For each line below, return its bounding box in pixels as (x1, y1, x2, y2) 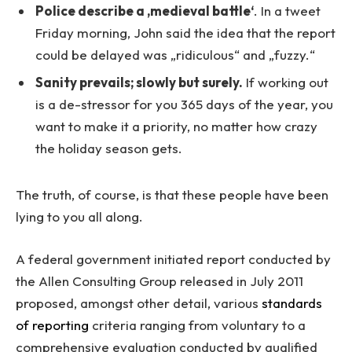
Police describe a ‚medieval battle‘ (35, 2, 254, 19)
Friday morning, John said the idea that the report (35, 24, 335, 41)
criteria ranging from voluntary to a (89, 316, 306, 333)
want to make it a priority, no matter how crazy (35, 118, 317, 135)
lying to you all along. (16, 207, 143, 225)
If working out (243, 74, 328, 91)
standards (262, 294, 322, 311)
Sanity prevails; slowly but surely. (35, 74, 243, 91)
